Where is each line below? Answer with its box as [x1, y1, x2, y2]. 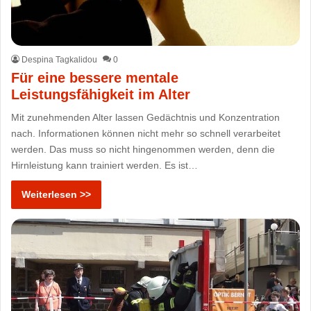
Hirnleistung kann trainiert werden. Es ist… [11, 159, 199, 171]
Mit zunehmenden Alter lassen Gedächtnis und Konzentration [11, 111, 280, 123]
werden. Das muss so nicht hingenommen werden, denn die [11, 143, 276, 155]
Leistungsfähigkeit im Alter [11, 86, 191, 102]
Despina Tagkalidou [22, 54, 98, 65]
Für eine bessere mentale [11, 69, 179, 85]
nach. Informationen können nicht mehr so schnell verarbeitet [11, 127, 281, 139]
